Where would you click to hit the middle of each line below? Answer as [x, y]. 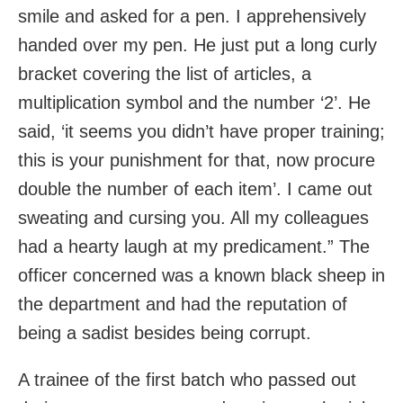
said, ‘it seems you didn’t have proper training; [201, 132]
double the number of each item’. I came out [195, 189]
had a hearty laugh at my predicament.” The [194, 247]
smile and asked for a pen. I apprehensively [192, 17]
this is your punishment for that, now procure [197, 161]
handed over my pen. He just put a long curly [197, 45]
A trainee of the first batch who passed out [187, 380]
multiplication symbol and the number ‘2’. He [194, 103]
